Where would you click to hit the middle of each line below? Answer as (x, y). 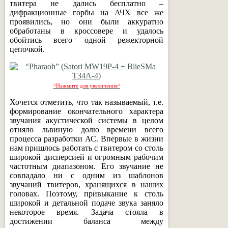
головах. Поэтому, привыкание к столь (87, 193)
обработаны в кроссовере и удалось (87, 31)
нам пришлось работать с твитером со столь (87, 148)
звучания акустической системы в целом (87, 120)
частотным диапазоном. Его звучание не (87, 166)
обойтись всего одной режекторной (87, 40)
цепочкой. (27, 49)
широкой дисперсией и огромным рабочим (87, 157)
